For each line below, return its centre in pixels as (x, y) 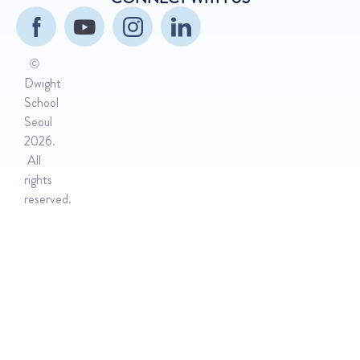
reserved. (48, 199)
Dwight (43, 84)
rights (38, 180)
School (41, 103)
